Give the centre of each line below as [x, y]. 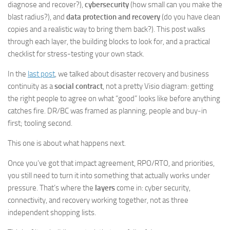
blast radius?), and [37, 17]
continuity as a [31, 86]
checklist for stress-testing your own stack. [76, 54]
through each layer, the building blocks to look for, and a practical [109, 42]
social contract [79, 86]
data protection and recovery [113, 17]
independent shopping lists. [52, 213]
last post [41, 74]
